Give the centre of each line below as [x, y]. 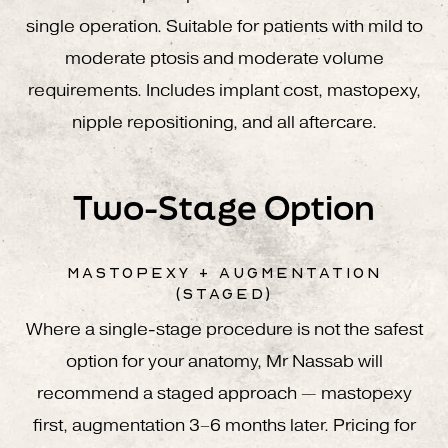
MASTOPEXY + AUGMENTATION [224, 271]
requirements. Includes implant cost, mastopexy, [224, 90]
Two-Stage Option [224, 207]
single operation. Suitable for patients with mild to [224, 26]
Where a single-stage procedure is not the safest [224, 329]
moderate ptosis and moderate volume [224, 58]
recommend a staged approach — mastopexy [224, 393]
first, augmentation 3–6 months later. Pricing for [224, 425]
